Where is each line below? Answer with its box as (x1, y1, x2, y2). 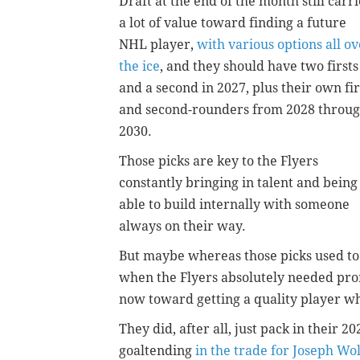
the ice (119, 58, 160, 74)
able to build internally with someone (119, 196, 350, 212)
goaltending (119, 342, 195, 358)
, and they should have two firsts (160, 58, 358, 74)
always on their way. (119, 218, 246, 234)
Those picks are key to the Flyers (119, 153, 318, 169)
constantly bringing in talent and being (119, 174, 358, 190)
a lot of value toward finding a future (119, 14, 346, 31)
